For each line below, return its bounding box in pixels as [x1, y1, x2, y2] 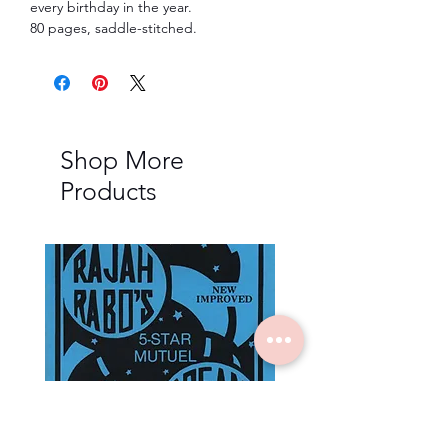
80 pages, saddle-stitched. [30, 18, 197, 37]
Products [60, 175, 157, 206]
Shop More [60, 144, 184, 175]
